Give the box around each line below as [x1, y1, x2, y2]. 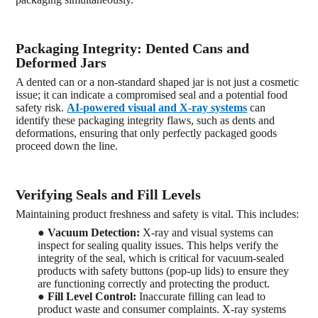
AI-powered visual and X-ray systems [67, 101, 248, 114]
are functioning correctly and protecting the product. [38, 277, 270, 290]
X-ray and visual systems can [143, 226, 274, 238]
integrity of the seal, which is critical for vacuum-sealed [38, 251, 285, 264]
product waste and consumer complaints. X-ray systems [38, 302, 287, 315]
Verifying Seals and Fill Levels [16, 186, 202, 202]
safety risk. [16, 101, 67, 114]
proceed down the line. [16, 139, 119, 152]
